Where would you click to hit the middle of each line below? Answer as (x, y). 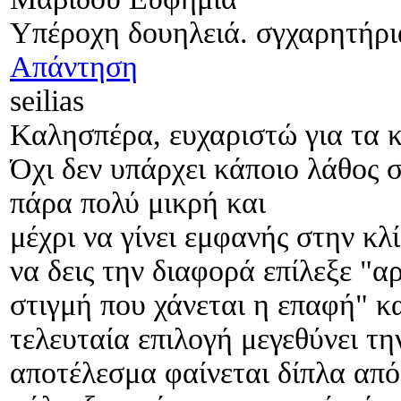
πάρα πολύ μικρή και (138, 203)
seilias (47, 101)
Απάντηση (74, 67)
